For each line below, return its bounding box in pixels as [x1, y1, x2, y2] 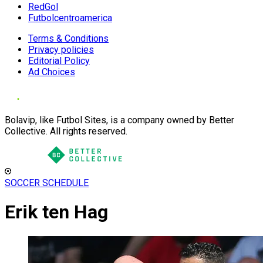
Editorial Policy [28, 55, 90, 66]
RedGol [28, 1, 58, 12]
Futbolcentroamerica [28, 12, 112, 23]
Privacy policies [28, 44, 94, 55]
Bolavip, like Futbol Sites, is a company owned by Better [5, 114, 234, 126]
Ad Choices [28, 66, 75, 77]
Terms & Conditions [28, 33, 109, 44]
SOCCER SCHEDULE [5, 177, 89, 188]
